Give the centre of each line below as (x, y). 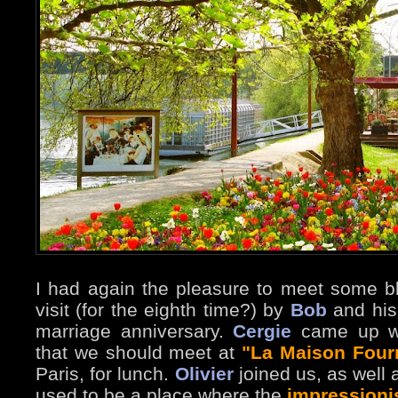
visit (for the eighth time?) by (163, 310)
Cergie (263, 331)
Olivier (204, 374)
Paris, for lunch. (105, 374)
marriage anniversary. (135, 331)
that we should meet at (139, 353)
